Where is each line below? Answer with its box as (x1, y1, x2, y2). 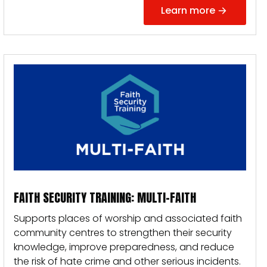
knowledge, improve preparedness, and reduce (14, 240, 234, 254)
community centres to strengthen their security (14, 226, 232, 240)
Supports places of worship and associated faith (14, 212, 242, 225)
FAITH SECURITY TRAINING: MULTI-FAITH (14, 188, 196, 207)
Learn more (160, 4, 215, 17)
